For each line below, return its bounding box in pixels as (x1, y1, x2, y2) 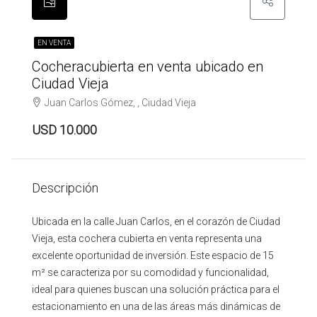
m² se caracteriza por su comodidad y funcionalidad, (32, 267, 269, 278)
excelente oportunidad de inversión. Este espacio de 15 (32, 250, 274, 261)
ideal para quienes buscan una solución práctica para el (32, 284, 279, 295)
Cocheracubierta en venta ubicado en (32, 58, 263, 75)
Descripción (32, 180, 98, 195)
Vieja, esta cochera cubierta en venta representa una (32, 233, 262, 244)
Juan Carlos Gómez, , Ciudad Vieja (45, 97, 196, 108)
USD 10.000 (32, 122, 97, 137)
